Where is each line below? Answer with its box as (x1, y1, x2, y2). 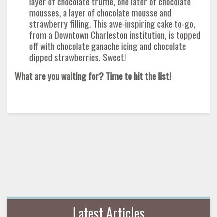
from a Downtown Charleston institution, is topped (29, 28, 201, 42)
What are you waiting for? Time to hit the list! (15, 69, 171, 83)
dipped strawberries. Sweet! (29, 50, 126, 64)
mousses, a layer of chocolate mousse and (29, 5, 171, 19)
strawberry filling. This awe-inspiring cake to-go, (29, 16, 195, 31)
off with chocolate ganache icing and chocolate (29, 39, 186, 53)
